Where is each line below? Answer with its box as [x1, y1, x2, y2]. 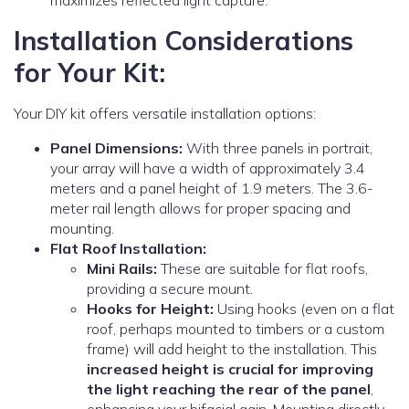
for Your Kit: [14, 56, 165, 89]
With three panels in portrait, [183, 139, 372, 158]
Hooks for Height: [87, 299, 214, 319]
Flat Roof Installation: [50, 239, 206, 258]
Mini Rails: [87, 259, 157, 278]
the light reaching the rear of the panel [87, 380, 371, 399]
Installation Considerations [14, 24, 353, 58]
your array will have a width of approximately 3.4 [50, 159, 365, 178]
